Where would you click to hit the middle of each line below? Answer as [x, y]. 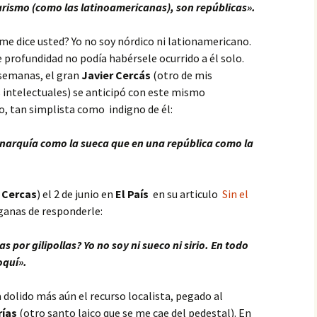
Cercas [19, 194]
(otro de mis [181, 75]
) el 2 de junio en [76, 194]
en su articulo [185, 194]
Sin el [235, 194]
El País [132, 194]
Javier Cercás [116, 75]
